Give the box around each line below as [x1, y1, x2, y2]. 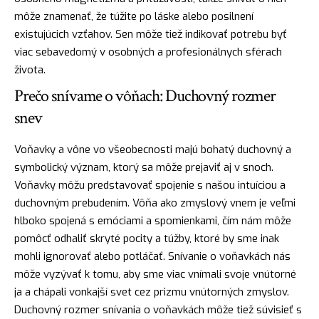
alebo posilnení [179, 9, 253, 23]
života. [14, 62, 46, 77]
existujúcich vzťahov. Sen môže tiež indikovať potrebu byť [14, 26, 287, 41]
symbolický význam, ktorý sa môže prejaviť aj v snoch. [14, 159, 273, 174]
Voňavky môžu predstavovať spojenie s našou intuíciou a [14, 177, 286, 192]
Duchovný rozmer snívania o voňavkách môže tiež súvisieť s [14, 302, 302, 317]
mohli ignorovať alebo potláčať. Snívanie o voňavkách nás [14, 249, 291, 263]
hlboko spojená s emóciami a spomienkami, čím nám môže [14, 213, 291, 228]
